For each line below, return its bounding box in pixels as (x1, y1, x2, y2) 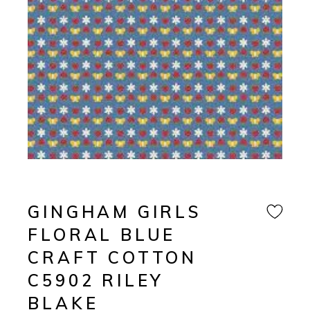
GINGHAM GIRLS (28, 201, 202, 222)
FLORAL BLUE (28, 224, 176, 245)
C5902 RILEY (28, 269, 165, 291)
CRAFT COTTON (28, 246, 197, 268)
